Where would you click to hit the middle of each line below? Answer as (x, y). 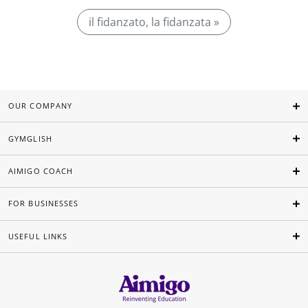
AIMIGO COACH (41, 171)
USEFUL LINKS (38, 236)
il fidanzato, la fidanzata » (154, 22)
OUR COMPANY (41, 106)
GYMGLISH (30, 138)
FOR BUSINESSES (44, 203)
